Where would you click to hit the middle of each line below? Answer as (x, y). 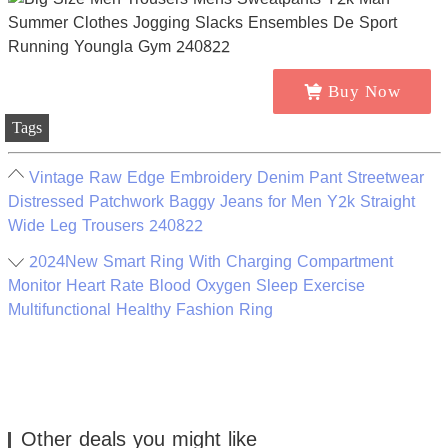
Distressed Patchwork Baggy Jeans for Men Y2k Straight (211, 202)
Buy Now (364, 91)
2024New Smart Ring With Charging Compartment (210, 262)
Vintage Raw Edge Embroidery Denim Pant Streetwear (226, 178)
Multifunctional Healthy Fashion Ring (140, 310)
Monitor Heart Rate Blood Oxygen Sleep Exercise (186, 286)
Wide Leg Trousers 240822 (105, 226)
